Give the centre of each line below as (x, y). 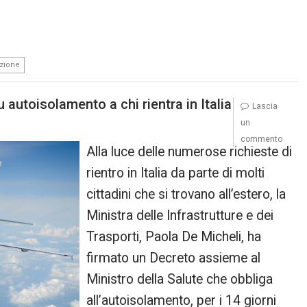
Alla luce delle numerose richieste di (189, 152)
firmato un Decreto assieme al (174, 258)
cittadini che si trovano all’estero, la (186, 194)
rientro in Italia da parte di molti (176, 173)
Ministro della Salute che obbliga (180, 279)
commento (261, 139)
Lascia (265, 106)
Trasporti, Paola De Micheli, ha (174, 237)
